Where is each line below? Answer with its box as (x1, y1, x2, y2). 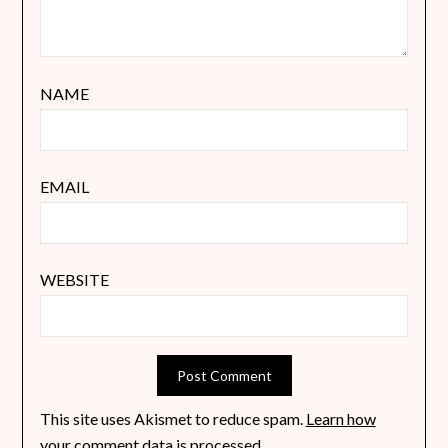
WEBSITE (39, 270, 109, 290)
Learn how (305, 409, 376, 429)
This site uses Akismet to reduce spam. (39, 409, 306, 429)
